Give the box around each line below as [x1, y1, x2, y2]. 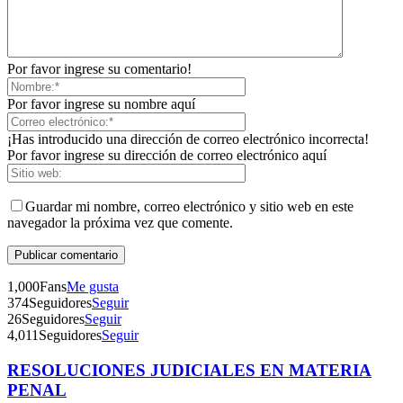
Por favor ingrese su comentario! [7, 61, 192, 77]
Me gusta [67, 279, 119, 295]
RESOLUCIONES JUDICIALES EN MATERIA [7, 361, 372, 381]
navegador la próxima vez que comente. [7, 215, 233, 231]
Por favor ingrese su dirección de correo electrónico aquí [7, 148, 327, 164]
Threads [181, 158, 228, 175]
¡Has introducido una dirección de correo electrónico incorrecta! [7, 131, 369, 148]
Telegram [177, 361, 231, 377]
